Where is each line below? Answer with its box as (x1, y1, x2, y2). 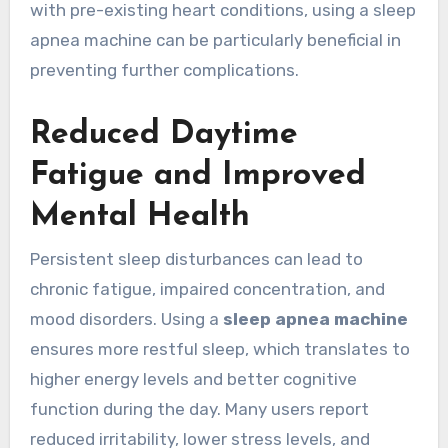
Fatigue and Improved (29, 159, 366, 192)
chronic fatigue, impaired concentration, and (29, 278, 385, 299)
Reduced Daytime (29, 118, 298, 151)
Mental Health (29, 200, 250, 233)
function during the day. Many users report (29, 398, 369, 419)
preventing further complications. (29, 59, 299, 80)
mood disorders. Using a (29, 308, 223, 329)
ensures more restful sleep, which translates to (29, 338, 410, 359)
